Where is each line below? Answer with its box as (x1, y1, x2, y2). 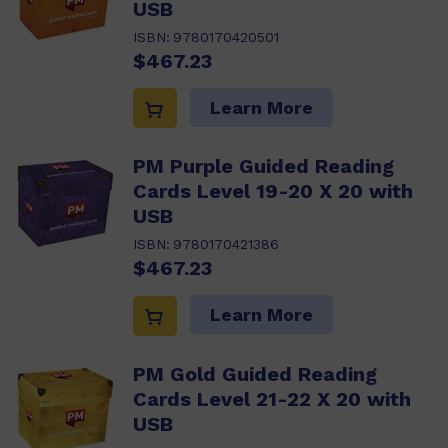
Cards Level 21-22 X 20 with (133, 386, 411, 411)
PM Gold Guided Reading (133, 361, 377, 386)
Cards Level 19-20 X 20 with (133, 179, 413, 204)
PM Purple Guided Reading (133, 154, 394, 179)
